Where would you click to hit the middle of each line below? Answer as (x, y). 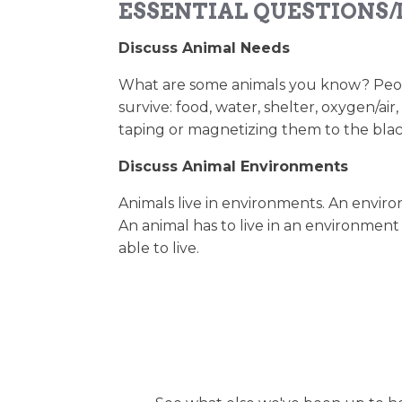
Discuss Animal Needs (204, 48)
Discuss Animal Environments (233, 166)
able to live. (159, 248)
